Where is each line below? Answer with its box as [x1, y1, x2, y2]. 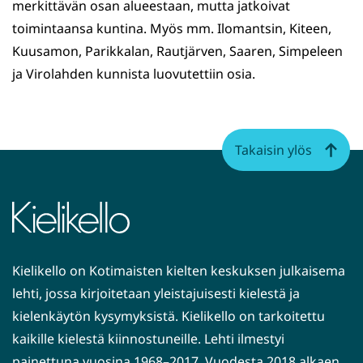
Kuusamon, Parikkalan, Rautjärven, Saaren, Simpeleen [12, 42, 343, 61]
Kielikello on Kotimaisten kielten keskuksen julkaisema [12, 262, 345, 280]
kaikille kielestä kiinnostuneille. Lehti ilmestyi [12, 330, 284, 348]
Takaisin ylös [235, 141, 312, 160]
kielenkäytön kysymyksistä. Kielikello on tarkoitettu [12, 307, 325, 326]
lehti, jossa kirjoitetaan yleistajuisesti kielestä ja [12, 284, 300, 303]
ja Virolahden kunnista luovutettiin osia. [12, 65, 255, 83]
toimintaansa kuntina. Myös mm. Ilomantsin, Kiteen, [12, 19, 331, 38]
